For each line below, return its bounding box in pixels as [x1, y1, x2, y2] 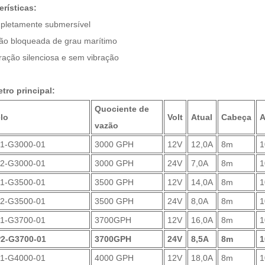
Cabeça [221, 112, 251, 122]
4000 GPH [94, 253, 134, 263]
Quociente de [94, 104, 149, 114]
